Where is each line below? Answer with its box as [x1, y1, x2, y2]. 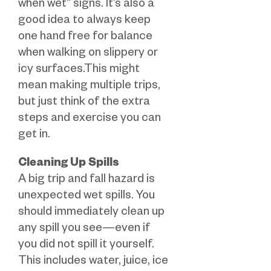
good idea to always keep [18, 15, 151, 28]
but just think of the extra [18, 97, 150, 110]
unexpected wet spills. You [18, 191, 155, 204]
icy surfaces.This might [18, 64, 140, 77]
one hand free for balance [18, 31, 152, 45]
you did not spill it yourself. [18, 240, 154, 253]
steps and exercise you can [18, 113, 161, 126]
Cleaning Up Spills [18, 158, 119, 171]
